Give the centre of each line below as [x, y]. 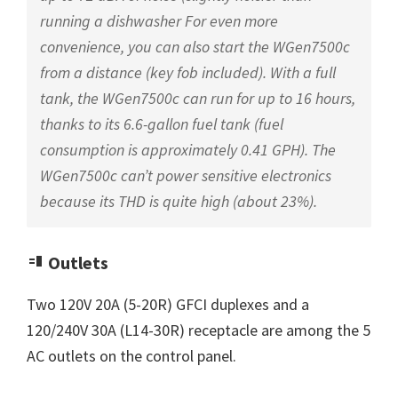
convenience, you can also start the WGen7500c [195, 47]
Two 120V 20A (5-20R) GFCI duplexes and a [168, 305]
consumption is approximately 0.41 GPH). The [188, 150]
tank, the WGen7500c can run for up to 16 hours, [198, 99]
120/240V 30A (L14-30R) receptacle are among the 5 [199, 330]
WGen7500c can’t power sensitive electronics [186, 176]
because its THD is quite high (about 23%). [179, 202]
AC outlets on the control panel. [131, 356]
